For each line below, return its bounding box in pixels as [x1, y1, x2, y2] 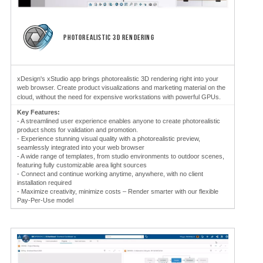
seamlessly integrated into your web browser [17, 143, 144, 151]
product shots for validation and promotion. [17, 126, 138, 133]
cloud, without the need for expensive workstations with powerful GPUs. [17, 93, 221, 100]
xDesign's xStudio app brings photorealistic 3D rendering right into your [17, 75, 218, 82]
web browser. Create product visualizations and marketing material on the [17, 83, 225, 91]
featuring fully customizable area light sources [17, 161, 147, 168]
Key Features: [17, 108, 60, 116]
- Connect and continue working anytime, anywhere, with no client [17, 170, 203, 177]
